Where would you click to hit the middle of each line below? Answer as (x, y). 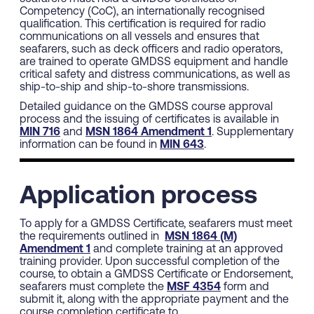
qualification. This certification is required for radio (143, 25)
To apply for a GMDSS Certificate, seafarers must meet (156, 225)
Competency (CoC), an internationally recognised (142, 12)
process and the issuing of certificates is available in (149, 120)
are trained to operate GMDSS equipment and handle (154, 63)
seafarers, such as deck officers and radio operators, (151, 50)
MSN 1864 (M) (201, 237)
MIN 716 (40, 133)
